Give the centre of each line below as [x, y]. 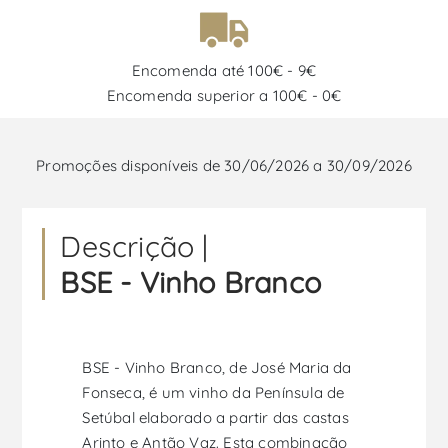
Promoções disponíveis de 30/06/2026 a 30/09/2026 [224, 165]
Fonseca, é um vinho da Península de [213, 392]
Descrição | [134, 245]
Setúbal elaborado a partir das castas [215, 417]
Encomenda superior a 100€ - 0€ [224, 95]
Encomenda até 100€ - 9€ [224, 70]
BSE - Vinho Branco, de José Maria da [217, 367]
